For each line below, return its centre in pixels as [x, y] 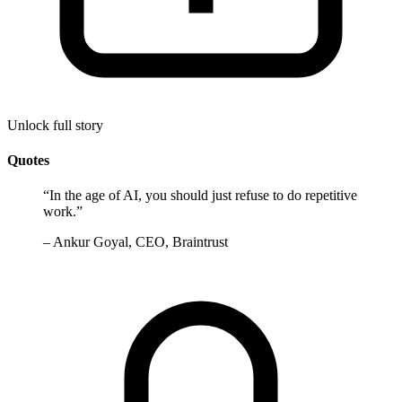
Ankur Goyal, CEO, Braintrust [140, 242]
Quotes [28, 161]
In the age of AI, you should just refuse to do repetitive [203, 196]
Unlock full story [55, 125]
